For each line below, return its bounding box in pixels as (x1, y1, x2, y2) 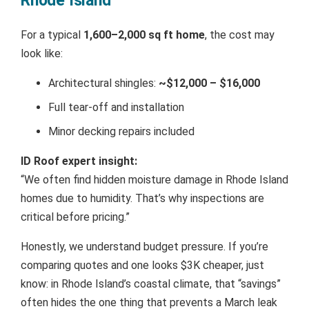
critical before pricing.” (21, 210, 130, 223)
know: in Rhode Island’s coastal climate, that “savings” (21, 277, 281, 290)
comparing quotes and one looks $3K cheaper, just (21, 258, 264, 272)
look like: (21, 46, 63, 60)
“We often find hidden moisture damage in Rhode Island (21, 172, 288, 186)
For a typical (21, 28, 83, 41)
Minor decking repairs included (48, 124, 195, 138)
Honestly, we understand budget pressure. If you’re (21, 239, 268, 253)
